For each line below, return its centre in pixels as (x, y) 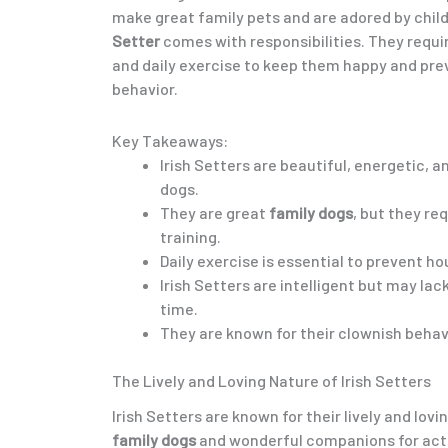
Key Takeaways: (170, 140)
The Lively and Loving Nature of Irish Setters (271, 380)
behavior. (145, 88)
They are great (214, 212)
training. (190, 236)
